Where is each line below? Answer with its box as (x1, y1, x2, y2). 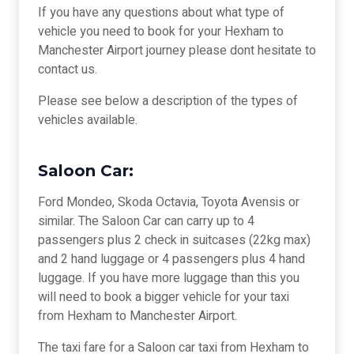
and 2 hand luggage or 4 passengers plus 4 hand (38, 250, 305, 269)
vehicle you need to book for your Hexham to (38, 22, 284, 42)
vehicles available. (38, 111, 137, 130)
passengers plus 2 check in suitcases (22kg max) (38, 231, 311, 250)
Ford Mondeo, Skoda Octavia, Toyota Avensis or (38, 193, 299, 213)
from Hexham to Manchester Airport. (38, 307, 237, 326)
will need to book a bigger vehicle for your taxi (38, 288, 289, 307)
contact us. (38, 60, 97, 80)
